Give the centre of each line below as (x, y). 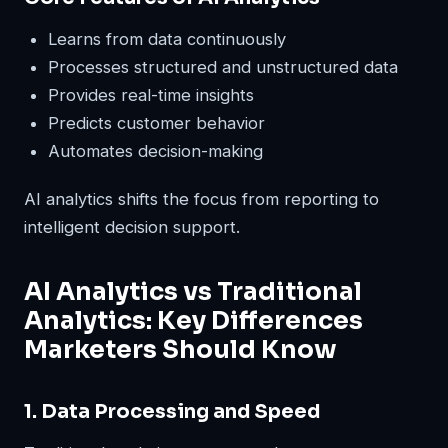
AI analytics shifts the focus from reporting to (201, 199)
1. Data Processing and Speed (172, 412)
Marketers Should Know (180, 350)
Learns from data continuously (167, 39)
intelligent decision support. (132, 227)
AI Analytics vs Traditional (193, 292)
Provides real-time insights (151, 95)
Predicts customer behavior (156, 123)
